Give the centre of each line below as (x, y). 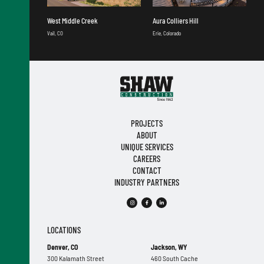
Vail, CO (55, 33)
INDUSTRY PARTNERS (147, 182)
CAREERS (147, 158)
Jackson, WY (169, 247)
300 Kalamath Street (76, 258)
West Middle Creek (72, 20)
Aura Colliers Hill (176, 20)
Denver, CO (63, 247)
